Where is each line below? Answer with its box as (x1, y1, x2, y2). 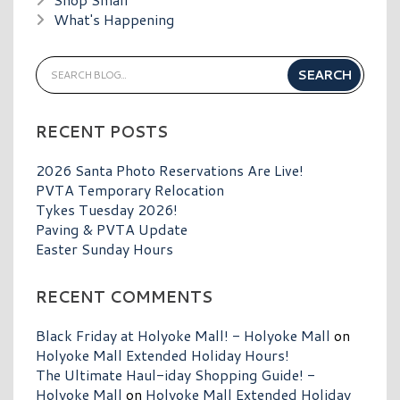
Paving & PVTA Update (36, 218, 187, 239)
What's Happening (54, 8, 174, 29)
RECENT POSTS (36, 120, 168, 143)
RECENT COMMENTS (36, 285, 212, 308)
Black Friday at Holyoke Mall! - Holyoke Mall (36, 324, 330, 346)
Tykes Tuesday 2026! (36, 198, 178, 220)
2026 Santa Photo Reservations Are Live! (36, 159, 304, 180)
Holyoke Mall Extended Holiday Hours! (36, 344, 289, 365)
